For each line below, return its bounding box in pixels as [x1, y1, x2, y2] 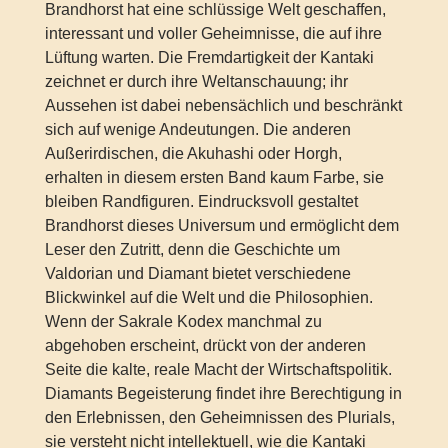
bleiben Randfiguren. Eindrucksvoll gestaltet [44, 193, 358, 211]
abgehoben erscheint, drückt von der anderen [44, 337, 366, 355]
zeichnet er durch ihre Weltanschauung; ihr [44, 73, 348, 91]
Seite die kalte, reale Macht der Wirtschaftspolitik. [44, 361, 392, 379]
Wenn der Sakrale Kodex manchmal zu [44, 313, 322, 331]
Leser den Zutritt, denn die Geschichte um [44, 241, 340, 259]
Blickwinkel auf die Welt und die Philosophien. [44, 289, 373, 307]
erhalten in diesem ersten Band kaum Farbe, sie [44, 169, 384, 187]
